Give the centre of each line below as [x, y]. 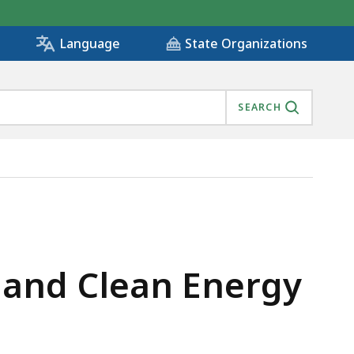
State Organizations [246, 44]
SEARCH [260, 107]
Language [90, 44]
